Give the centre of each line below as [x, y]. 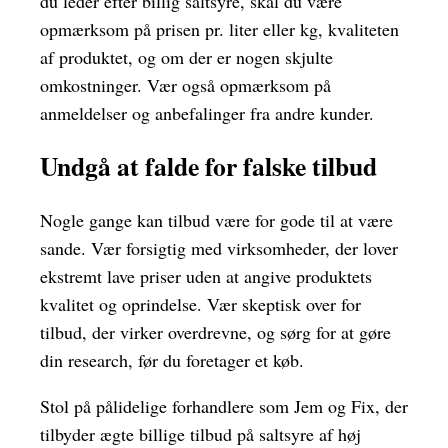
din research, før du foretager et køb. [172, 359]
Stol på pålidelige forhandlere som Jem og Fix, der [224, 405]
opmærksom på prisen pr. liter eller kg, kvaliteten [219, 28]
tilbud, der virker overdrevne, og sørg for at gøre [215, 331]
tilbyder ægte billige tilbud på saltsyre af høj [200, 433]
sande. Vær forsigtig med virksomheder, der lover [219, 247]
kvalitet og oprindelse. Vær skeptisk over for [200, 303]
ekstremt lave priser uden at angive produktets [206, 275]
